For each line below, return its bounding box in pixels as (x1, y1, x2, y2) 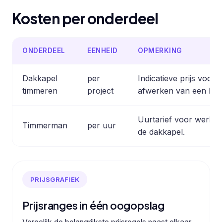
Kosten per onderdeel (12, 8, 159, 28)
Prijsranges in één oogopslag (22, 199, 165, 213)
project (87, 86, 113, 96)
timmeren (22, 86, 57, 96)
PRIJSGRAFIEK (30, 175, 80, 183)
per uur (87, 120, 116, 131)
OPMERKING (138, 47, 182, 55)
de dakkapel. (138, 127, 185, 137)
